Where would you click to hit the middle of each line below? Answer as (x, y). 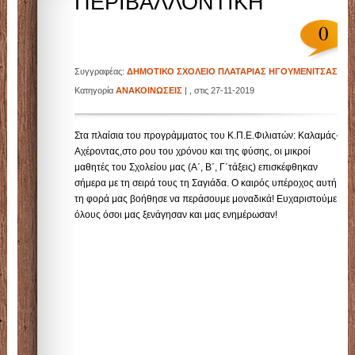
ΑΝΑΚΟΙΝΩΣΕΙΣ (149, 90)
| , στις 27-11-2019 (219, 90)
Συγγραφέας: (101, 71)
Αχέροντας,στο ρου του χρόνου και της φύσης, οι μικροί (193, 151)
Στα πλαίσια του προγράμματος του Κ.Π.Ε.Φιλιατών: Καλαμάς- (207, 136)
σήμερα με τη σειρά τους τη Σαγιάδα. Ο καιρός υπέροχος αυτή (206, 183)
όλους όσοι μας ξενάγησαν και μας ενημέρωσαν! (176, 215)
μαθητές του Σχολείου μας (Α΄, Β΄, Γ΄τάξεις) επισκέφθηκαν (197, 167)
